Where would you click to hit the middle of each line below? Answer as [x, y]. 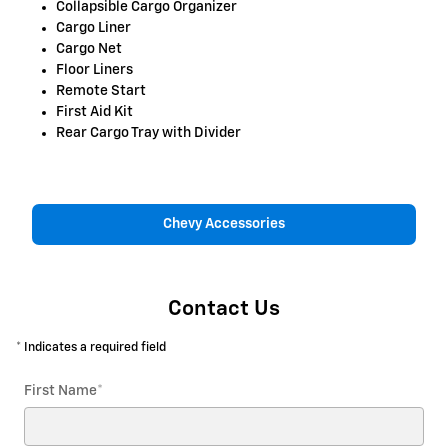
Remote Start [101, 90]
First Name [60, 391]
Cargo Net [90, 48]
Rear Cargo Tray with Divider [148, 132]
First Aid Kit [94, 111]
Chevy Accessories [224, 224]
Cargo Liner [95, 27]
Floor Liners [96, 69]
